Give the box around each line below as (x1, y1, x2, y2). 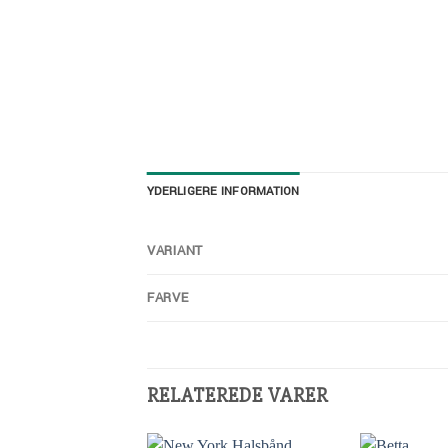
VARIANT (147, 241, 204, 261)
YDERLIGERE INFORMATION (147, 183, 300, 201)
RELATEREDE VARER (147, 383, 328, 409)
